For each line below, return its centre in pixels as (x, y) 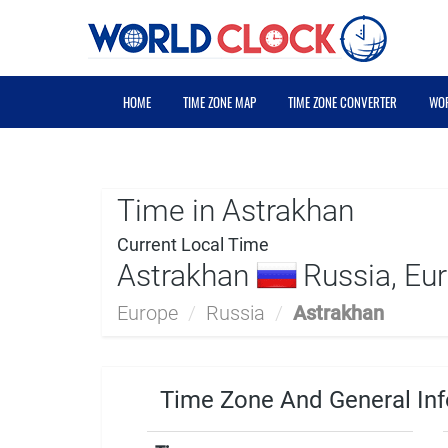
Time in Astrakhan (235, 210)
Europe (147, 313)
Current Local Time (193, 244)
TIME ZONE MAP (219, 102)
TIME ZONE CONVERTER (342, 102)
